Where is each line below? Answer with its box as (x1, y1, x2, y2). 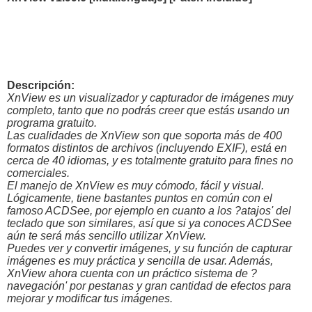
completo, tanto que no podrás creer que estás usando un (7, 104, 290, 116)
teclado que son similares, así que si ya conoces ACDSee (7, 217, 292, 229)
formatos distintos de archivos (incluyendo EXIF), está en (7, 141, 287, 154)
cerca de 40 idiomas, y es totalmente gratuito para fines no (7, 154, 293, 166)
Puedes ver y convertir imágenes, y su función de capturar (7, 242, 292, 254)
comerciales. (7, 166, 70, 179)
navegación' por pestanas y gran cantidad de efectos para (7, 279, 291, 292)
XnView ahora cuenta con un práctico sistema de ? (7, 267, 257, 279)
